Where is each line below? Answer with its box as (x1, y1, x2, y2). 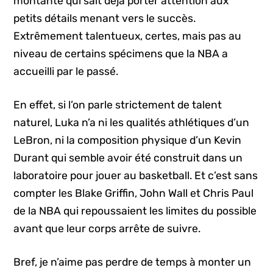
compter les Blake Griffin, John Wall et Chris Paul (13, 187, 254, 200)
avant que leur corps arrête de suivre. (13, 222, 201, 235)
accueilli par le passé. (13, 65, 119, 77)
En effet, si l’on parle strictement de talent (13, 99, 222, 112)
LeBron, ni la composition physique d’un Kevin (13, 134, 242, 147)
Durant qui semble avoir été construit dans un (13, 152, 243, 165)
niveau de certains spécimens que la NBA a (13, 47, 229, 60)
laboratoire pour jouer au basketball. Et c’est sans (13, 169, 258, 182)
